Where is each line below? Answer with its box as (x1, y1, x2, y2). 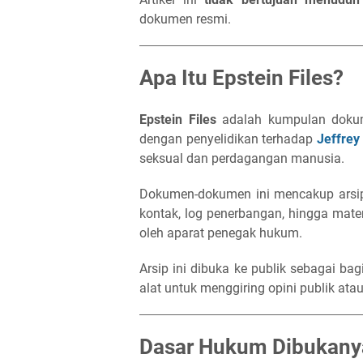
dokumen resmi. (139, 11, 231, 27)
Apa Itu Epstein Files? (139, 66, 344, 90)
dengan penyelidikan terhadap (139, 131, 318, 147)
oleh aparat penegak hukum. (139, 225, 302, 241)
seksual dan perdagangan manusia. (139, 151, 344, 166)
